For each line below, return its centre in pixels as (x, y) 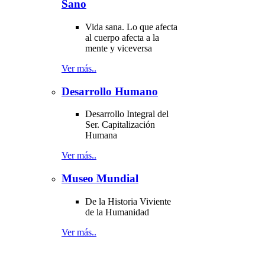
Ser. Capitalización (120, 125)
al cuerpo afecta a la (122, 37)
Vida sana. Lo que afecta (131, 27)
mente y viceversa (119, 48)
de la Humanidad (117, 212)
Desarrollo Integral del (127, 114)
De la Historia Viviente (128, 201)
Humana (101, 135)
